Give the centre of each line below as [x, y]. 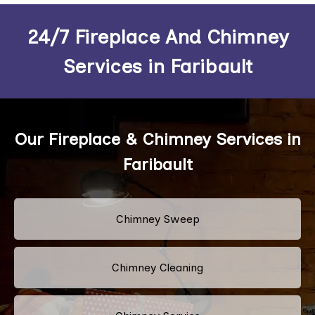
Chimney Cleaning [157, 267]
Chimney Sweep [157, 219]
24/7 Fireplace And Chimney [157, 36]
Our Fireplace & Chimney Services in [157, 139]
